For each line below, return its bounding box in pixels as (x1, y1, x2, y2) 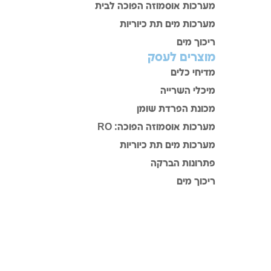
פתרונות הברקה (151, 158, 215, 169)
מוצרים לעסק (148, 51, 215, 64)
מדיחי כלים (171, 68, 215, 78)
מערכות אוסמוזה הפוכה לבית (95, 1, 215, 11)
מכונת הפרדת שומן (137, 104, 215, 114)
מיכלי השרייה (160, 86, 215, 96)
